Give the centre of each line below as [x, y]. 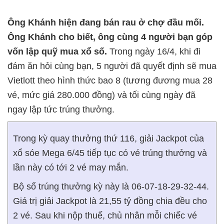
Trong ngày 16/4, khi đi [154, 52]
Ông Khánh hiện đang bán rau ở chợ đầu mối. [106, 23]
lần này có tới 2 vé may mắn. [71, 168]
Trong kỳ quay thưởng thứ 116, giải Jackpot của [108, 139]
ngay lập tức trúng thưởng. [61, 110]
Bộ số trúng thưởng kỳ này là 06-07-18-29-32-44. [111, 187]
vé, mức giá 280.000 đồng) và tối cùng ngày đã [101, 95]
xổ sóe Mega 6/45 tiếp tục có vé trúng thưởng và [110, 153]
